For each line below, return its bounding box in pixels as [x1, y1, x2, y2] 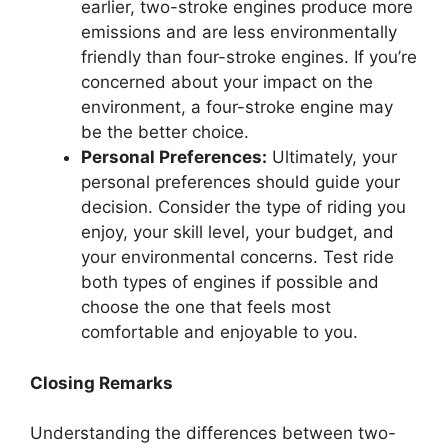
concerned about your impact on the [81, 72, 373, 93]
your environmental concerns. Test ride [81, 247, 394, 268]
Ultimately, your [267, 147, 397, 168]
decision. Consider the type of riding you [81, 197, 406, 218]
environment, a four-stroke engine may [81, 97, 393, 118]
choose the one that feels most [81, 297, 331, 318]
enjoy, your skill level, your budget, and [81, 222, 394, 243]
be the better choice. [81, 122, 249, 143]
